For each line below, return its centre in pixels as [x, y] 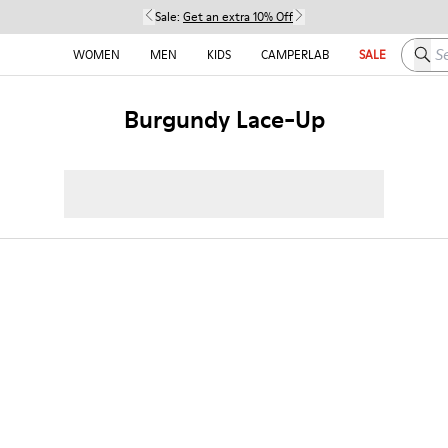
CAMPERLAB [294, 54]
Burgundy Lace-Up [224, 119]
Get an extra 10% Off [238, 16]
